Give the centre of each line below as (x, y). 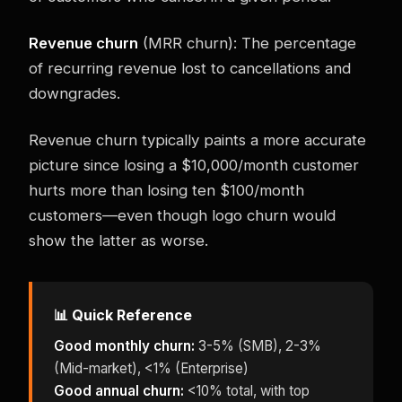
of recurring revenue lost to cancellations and (190, 68)
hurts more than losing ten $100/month (166, 190)
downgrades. (74, 93)
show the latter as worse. (118, 240)
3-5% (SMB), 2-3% (258, 345)
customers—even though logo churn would (182, 215)
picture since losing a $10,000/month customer (194, 165)
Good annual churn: (119, 390)
